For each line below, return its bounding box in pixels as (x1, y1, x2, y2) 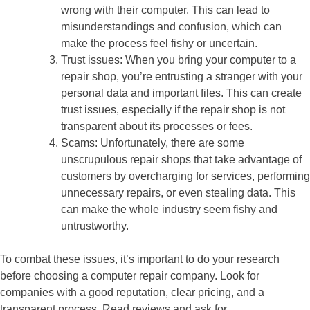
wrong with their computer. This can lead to (61, 3, 270, 16)
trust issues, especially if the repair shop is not (61, 103, 285, 116)
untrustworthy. (61, 219, 129, 232)
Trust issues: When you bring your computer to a (61, 53, 296, 66)
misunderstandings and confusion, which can (61, 20, 282, 33)
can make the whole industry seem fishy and (61, 203, 277, 215)
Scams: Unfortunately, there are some (61, 136, 244, 149)
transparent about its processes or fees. (61, 120, 253, 132)
